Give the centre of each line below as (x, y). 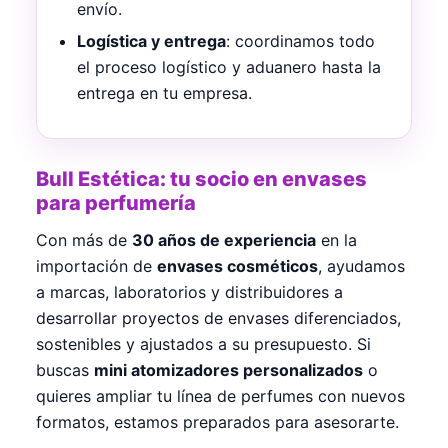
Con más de (84, 240)
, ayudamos (361, 266)
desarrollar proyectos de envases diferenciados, (218, 318)
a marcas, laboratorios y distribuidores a (189, 292)
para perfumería (116, 203)
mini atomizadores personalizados (228, 370)
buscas (65, 370)
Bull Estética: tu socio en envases (201, 179)
